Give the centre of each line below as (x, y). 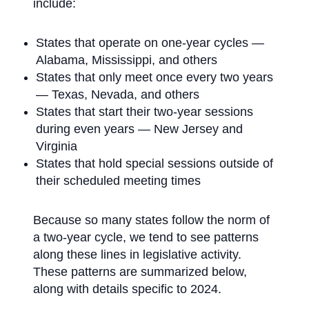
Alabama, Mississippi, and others (127, 60)
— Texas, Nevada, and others (118, 95)
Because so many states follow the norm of (151, 220)
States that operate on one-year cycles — (150, 43)
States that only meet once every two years (154, 78)
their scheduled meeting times (118, 181)
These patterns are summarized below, (140, 272)
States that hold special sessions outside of (154, 164)
